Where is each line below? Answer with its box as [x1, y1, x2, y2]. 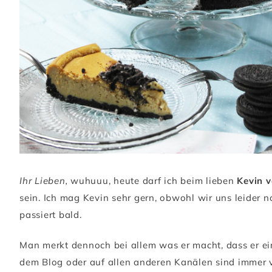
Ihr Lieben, [19, 174, 70, 186]
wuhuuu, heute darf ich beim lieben [70, 174, 237, 186]
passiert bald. [19, 208, 82, 220]
